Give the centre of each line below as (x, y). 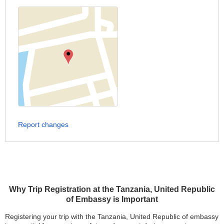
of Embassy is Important (112, 199)
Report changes (43, 125)
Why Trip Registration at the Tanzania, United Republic (112, 189)
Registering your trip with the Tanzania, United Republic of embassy (112, 217)
